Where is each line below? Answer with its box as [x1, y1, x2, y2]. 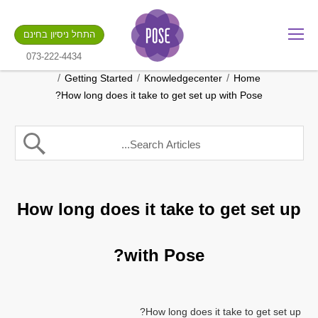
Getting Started [65, 72, 133, 84]
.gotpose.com [168, 46, 232, 58]
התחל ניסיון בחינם [23, 29, 95, 40]
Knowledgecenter [144, 72, 222, 84]
